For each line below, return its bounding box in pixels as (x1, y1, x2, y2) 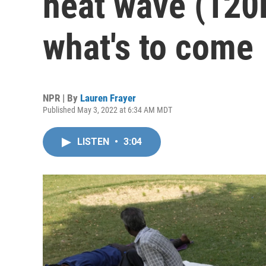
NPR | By (43, 92, 80, 104)
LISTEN (77, 136, 112, 147)
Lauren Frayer (80, 92, 136, 104)
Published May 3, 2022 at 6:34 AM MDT (43, 105, 172, 115)
